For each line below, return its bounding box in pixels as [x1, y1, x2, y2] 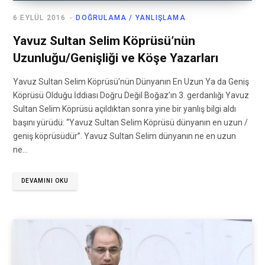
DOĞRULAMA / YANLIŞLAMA [76, 14, 186, 22]
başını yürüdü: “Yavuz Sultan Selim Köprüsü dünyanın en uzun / [13, 118, 248, 128]
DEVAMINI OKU [21, 177, 69, 185]
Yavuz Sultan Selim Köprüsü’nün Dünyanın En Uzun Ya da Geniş [13, 77, 249, 87]
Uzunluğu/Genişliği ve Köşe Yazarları [13, 51, 218, 66]
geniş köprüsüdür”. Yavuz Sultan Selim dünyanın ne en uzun [13, 131, 236, 141]
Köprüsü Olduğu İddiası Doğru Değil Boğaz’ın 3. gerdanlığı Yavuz [13, 91, 249, 101]
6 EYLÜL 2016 [13, 14, 66, 22]
